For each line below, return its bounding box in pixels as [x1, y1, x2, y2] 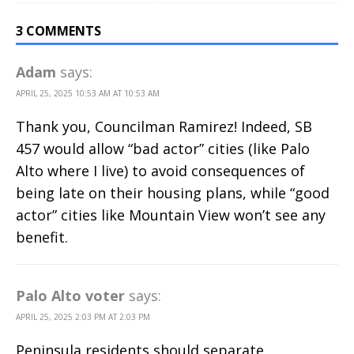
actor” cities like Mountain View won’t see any [16, 205, 326, 225]
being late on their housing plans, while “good [16, 183, 330, 203]
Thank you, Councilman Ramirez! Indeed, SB [16, 117, 312, 137]
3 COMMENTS [16, 22, 101, 40]
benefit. [16, 228, 68, 247]
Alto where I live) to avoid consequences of [16, 161, 305, 181]
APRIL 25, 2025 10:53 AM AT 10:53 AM [16, 88, 160, 100]
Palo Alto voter [16, 286, 125, 306]
